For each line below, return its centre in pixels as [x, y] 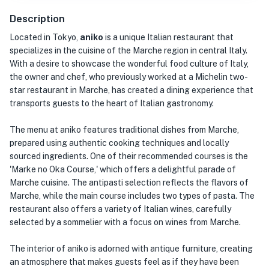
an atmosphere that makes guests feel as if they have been [124, 262]
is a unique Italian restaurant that [168, 37]
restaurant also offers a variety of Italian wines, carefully [120, 209]
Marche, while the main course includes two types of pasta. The [132, 196]
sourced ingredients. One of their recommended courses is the [129, 156]
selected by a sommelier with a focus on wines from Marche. [125, 222]
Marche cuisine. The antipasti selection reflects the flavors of [129, 183]
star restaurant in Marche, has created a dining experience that [131, 90]
